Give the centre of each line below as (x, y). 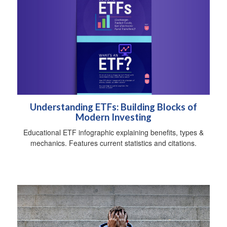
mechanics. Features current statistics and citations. (113, 143)
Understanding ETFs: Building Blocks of (113, 107)
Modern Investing (113, 117)
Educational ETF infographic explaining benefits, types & (113, 133)
